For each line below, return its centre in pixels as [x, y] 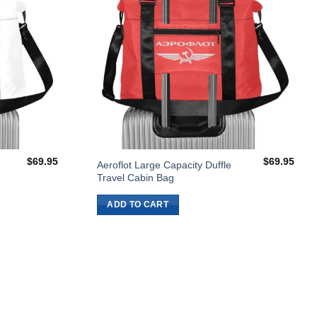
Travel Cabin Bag [135, 177]
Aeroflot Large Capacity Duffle [164, 165]
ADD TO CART [138, 205]
